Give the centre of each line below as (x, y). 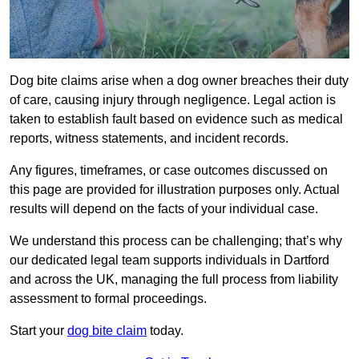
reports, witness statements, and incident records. (149, 139)
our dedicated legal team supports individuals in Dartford (169, 260)
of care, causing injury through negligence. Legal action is (173, 100)
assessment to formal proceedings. (108, 299)
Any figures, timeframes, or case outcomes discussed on (169, 171)
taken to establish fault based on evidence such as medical (176, 119)
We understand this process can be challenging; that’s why (176, 241)
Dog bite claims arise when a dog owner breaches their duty (179, 81)
